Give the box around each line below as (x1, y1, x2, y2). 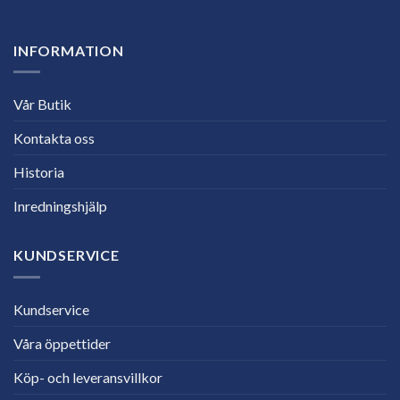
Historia (13, 163, 64, 181)
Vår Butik (13, 96, 71, 113)
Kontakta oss (13, 129, 95, 147)
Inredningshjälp (13, 197, 107, 215)
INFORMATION (13, 41, 124, 59)
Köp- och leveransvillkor (13, 369, 162, 387)
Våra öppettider (13, 335, 111, 353)
